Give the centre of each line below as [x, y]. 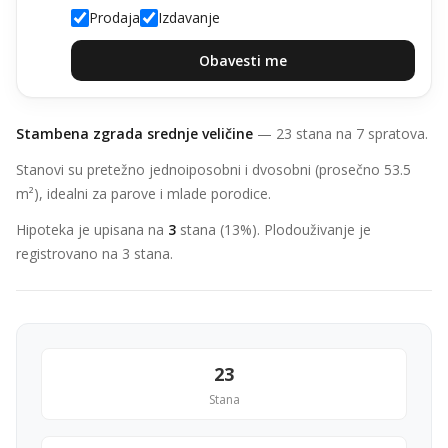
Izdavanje [189, 17]
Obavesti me [243, 60]
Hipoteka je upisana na [92, 229]
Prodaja [114, 17]
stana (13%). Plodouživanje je [273, 229]
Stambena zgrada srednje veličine [134, 133]
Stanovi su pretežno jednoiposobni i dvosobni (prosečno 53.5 [213, 169]
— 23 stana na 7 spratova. [340, 133]
